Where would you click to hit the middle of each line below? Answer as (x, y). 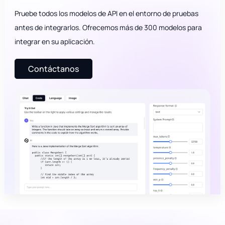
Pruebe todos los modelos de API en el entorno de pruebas (106, 13)
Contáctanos (53, 69)
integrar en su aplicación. (54, 41)
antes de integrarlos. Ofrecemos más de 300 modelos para (108, 27)
